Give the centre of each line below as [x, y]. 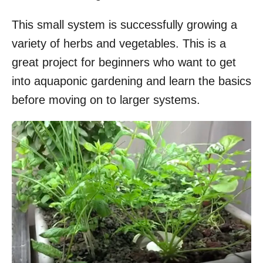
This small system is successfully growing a [124, 25]
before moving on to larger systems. [106, 100]
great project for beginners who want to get [124, 63]
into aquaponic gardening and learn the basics [131, 81]
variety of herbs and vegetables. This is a [119, 44]
